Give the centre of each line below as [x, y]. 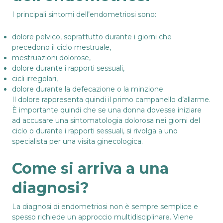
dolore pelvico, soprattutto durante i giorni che [92, 37]
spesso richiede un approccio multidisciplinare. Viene [103, 217]
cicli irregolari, [35, 78]
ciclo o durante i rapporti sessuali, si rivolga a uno [95, 131]
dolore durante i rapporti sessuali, [68, 68]
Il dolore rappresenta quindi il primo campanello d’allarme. [111, 99]
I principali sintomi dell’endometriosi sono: [84, 14]
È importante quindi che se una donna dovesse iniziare [107, 110]
